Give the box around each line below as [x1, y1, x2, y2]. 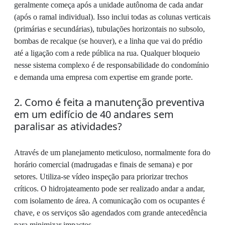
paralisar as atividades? [14, 120, 122, 133]
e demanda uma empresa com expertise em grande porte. [14, 73, 193, 81]
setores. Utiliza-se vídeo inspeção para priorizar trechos [14, 172, 188, 181]
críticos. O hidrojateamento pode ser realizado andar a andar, [14, 184, 205, 193]
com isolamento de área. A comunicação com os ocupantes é [14, 196, 205, 205]
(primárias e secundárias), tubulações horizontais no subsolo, [14, 25, 205, 33]
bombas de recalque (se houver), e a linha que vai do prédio [14, 37, 202, 45]
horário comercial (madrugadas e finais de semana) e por [14, 160, 192, 169]
